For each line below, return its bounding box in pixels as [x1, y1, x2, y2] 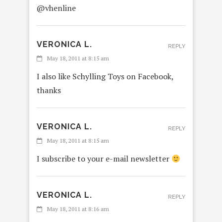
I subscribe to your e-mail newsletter [37, 153, 171, 165]
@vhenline [37, 2, 76, 14]
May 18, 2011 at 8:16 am [47, 205, 109, 213]
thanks [37, 85, 61, 96]
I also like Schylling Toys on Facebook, [37, 71, 173, 82]
